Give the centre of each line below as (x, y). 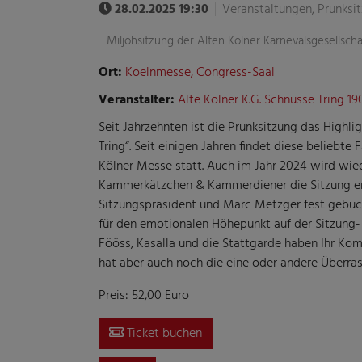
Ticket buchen (163, 333)
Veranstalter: (137, 100)
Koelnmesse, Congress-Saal (198, 72)
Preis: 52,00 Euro (144, 295)
